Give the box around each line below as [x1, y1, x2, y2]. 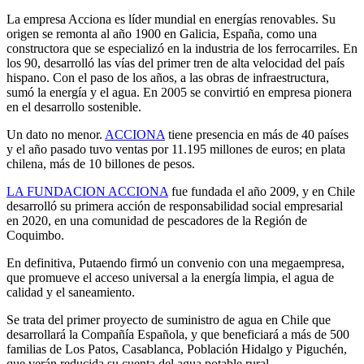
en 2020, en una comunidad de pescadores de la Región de [6, 214, 307, 228]
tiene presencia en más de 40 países [165, 128, 349, 142]
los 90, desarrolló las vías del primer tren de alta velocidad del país [6, 56, 344, 71]
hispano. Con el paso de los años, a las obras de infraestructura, [6, 71, 329, 85]
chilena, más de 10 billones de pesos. [6, 157, 195, 171]
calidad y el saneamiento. [6, 285, 135, 300]
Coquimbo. [6, 228, 64, 243]
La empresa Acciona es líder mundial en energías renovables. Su [6, 12, 336, 27]
